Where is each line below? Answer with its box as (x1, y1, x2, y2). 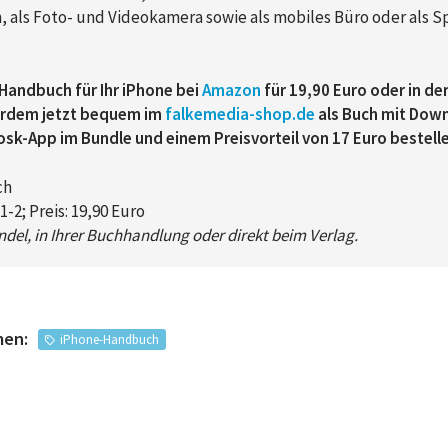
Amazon (202, 78, 261, 101)
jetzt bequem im (42, 102, 165, 125)
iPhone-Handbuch (60, 330, 159, 348)
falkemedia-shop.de (165, 102, 315, 125)
